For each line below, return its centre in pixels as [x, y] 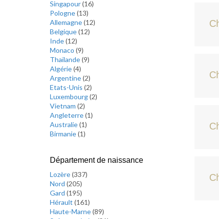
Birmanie [64, 134]
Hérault [62, 202]
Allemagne [67, 22]
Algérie [62, 69]
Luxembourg [70, 97]
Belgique [64, 32]
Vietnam [64, 106]
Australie [65, 124]
